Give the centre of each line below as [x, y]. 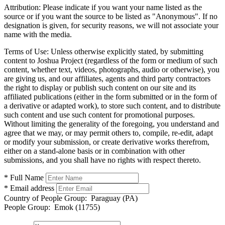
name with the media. [38, 34]
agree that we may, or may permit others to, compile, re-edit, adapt [108, 133]
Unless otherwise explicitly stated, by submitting [126, 51]
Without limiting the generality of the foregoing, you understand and [111, 124]
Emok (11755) [75, 207]
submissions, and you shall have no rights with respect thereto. [102, 160]
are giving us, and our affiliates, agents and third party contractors [107, 78]
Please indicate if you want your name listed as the [121, 7]
